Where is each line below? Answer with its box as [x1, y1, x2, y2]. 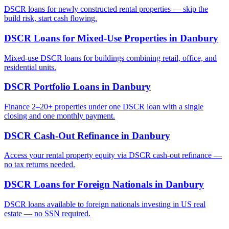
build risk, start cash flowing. [4, 14, 97, 23]
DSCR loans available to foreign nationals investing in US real [4, 199, 205, 209]
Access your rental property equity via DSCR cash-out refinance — [4, 151, 222, 160]
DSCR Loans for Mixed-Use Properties [4, 32, 167, 43]
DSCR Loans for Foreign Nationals [4, 179, 152, 190]
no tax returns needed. [4, 160, 75, 169]
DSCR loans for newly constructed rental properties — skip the [4, 5, 208, 14]
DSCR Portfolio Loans [4, 81, 99, 93]
